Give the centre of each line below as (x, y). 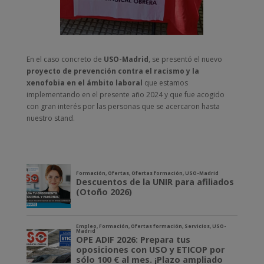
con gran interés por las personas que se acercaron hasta (123, 106)
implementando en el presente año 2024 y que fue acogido (125, 94)
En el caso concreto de (65, 59)
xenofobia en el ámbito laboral (84, 82)
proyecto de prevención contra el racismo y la (113, 71)
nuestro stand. (50, 118)
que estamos (165, 82)
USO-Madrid (126, 59)
